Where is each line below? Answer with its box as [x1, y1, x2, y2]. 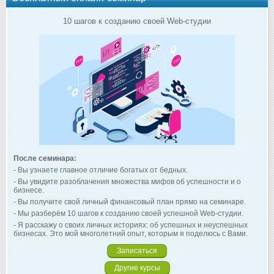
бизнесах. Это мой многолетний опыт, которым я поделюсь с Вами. [13, 229, 248, 238]
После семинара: [13, 154, 76, 163]
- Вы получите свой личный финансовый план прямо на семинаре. [13, 197, 246, 206]
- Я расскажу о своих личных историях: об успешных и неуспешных [13, 220, 248, 229]
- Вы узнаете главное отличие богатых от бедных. [13, 165, 188, 174]
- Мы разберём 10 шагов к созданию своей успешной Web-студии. [13, 209, 243, 218]
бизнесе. [13, 185, 44, 194]
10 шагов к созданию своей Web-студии [63, 16, 211, 26]
